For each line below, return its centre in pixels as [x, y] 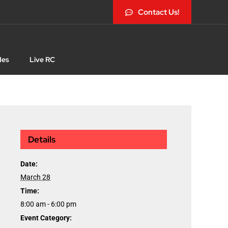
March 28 [35, 177]
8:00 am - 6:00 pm [48, 204]
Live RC [42, 60]
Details [42, 140]
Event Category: [46, 218]
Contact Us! [159, 12]
